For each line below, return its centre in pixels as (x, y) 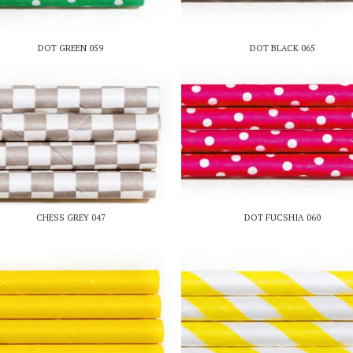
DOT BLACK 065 (282, 48)
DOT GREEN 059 (71, 48)
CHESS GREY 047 (71, 218)
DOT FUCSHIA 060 (282, 218)
